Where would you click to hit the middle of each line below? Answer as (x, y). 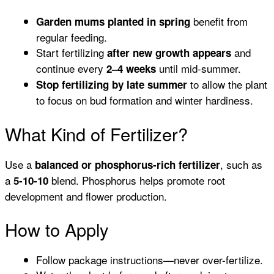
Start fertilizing (72, 53)
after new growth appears (169, 53)
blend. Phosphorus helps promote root (137, 180)
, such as (241, 164)
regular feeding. (72, 37)
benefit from (219, 21)
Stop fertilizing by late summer (112, 85)
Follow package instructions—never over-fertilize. (150, 260)
